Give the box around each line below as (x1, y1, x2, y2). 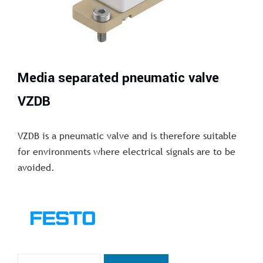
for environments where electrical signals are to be (18, 144, 235, 158)
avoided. (18, 160, 55, 174)
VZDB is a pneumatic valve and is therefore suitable (18, 129, 237, 142)
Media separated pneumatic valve (18, 68, 219, 87)
